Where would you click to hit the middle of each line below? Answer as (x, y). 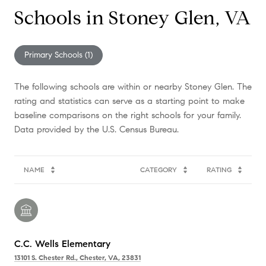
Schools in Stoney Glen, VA (133, 18)
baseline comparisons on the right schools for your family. (128, 115)
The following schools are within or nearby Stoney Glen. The (133, 86)
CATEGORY (159, 169)
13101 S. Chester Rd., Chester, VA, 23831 (77, 257)
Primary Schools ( (56, 55)
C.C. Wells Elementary (62, 243)
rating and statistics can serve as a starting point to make (129, 101)
